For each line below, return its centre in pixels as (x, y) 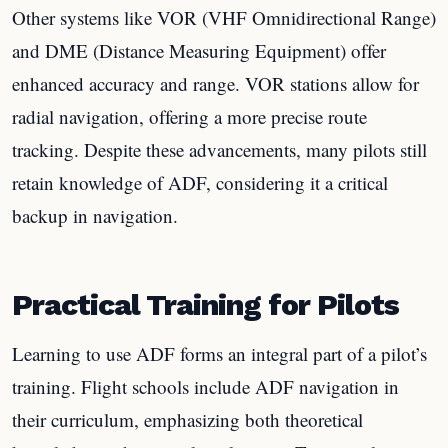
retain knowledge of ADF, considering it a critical (200, 182)
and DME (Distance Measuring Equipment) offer (199, 50)
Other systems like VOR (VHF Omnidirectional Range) (224, 17)
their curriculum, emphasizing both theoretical (187, 419)
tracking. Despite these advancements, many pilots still (219, 149)
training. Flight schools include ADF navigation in (205, 386)
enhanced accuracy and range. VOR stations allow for (215, 83)
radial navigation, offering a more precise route (189, 116)
